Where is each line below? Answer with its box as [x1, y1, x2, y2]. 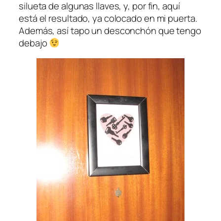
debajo [19, 36, 49, 49]
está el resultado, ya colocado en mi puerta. [19, 11, 197, 25]
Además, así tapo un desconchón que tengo [19, 24, 201, 37]
